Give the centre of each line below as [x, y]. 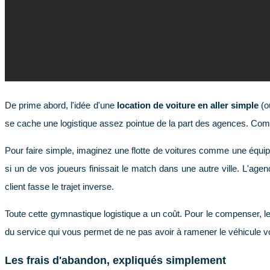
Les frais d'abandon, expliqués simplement [115, 261]
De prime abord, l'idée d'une [61, 105]
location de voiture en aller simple [188, 105]
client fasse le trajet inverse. [59, 186]
